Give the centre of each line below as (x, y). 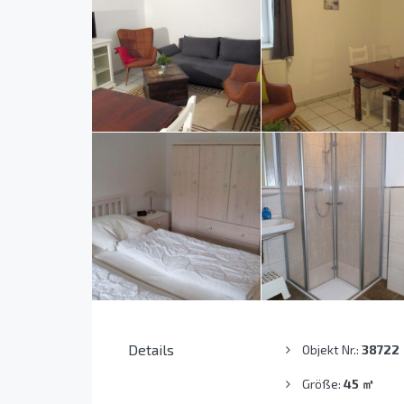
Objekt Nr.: (331, 350)
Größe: (322, 384)
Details (151, 350)
